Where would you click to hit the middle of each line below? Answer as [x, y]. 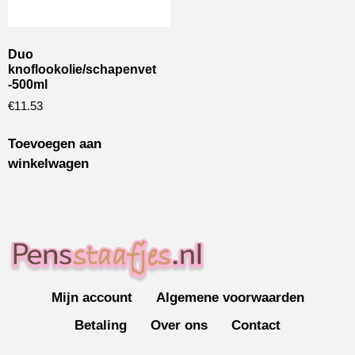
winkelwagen [48, 164]
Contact [256, 326]
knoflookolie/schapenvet [82, 70]
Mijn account [92, 298]
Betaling [101, 326]
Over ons [179, 326]
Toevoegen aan [55, 144]
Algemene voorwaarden [230, 298]
